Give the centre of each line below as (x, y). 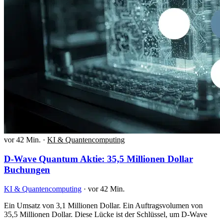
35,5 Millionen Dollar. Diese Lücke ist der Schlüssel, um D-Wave (106, 214)
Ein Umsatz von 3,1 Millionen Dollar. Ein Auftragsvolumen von (103, 205)
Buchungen (27, 170)
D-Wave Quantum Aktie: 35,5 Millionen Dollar (98, 159)
